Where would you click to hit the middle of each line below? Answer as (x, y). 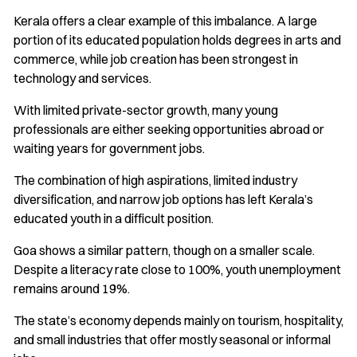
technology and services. (82, 78)
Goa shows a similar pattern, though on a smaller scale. (164, 251)
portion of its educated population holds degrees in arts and (177, 40)
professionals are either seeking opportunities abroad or (169, 129)
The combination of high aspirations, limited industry (155, 180)
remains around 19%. (72, 289)
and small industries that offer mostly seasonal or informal (172, 340)
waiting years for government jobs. (109, 149)
